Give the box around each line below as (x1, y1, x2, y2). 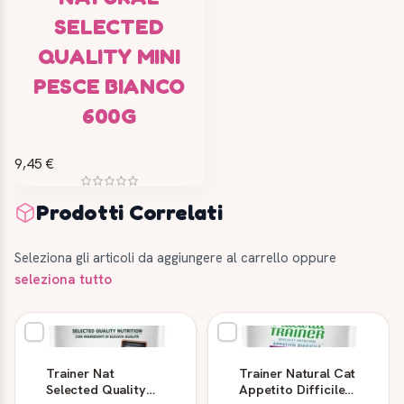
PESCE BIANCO (32, 72, 186, 99)
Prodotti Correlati (36, 198, 223, 225)
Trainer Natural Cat (239, 363, 356, 381)
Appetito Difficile (239, 380, 345, 398)
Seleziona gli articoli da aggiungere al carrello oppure (14, 248, 336, 267)
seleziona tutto (14, 270, 112, 289)
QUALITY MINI (38, 42, 180, 69)
